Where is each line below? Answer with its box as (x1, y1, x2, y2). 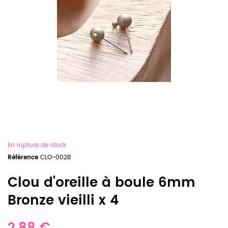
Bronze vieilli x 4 (8, 190, 119, 212)
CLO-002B (40, 153, 71, 162)
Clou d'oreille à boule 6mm (8, 172, 195, 194)
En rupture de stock (8, 140, 66, 150)
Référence (8, 153, 38, 162)
